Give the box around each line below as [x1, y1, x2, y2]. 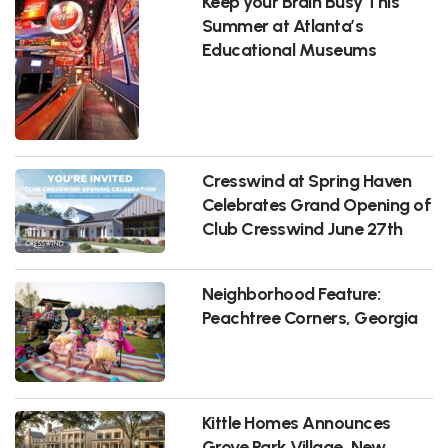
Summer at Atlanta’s [201, 14, 364, 36]
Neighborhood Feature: [201, 282, 381, 304]
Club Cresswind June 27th [201, 217, 403, 239]
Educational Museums [201, 38, 377, 60]
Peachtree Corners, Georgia [201, 306, 418, 328]
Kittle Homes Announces [201, 411, 391, 433]
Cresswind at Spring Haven [201, 169, 412, 191]
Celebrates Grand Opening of [201, 193, 432, 215]
